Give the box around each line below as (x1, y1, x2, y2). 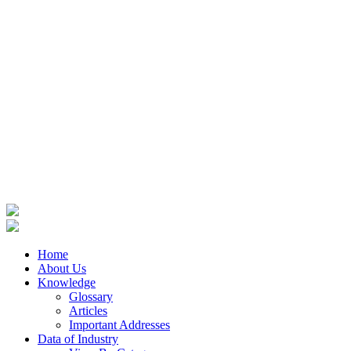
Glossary (69, 290, 113, 303)
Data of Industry (38, 332, 118, 346)
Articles (69, 304, 107, 317)
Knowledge (38, 276, 96, 289)
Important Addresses (69, 318, 170, 331)
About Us (38, 262, 86, 275)
